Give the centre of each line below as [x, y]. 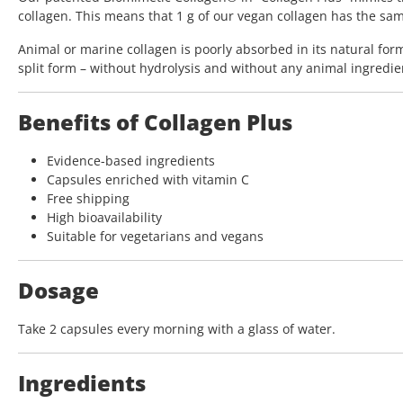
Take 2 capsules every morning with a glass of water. [177, 329]
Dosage [58, 291]
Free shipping [88, 199]
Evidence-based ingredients [131, 161]
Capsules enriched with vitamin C [148, 180]
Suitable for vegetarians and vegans [155, 237]
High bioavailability [104, 218]
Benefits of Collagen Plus [155, 122]
